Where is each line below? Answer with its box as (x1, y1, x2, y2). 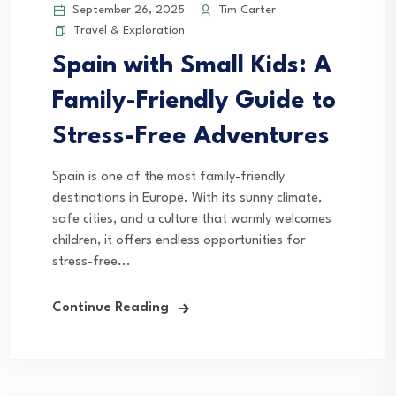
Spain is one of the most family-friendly (52, 170, 285, 184)
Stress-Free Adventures (52, 124, 330, 149)
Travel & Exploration (73, 24, 185, 36)
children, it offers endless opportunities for (52, 233, 305, 247)
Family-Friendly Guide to (52, 88, 336, 114)
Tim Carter (215, 4, 276, 16)
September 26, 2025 (69, 4, 185, 16)
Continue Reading (52, 301, 169, 315)
